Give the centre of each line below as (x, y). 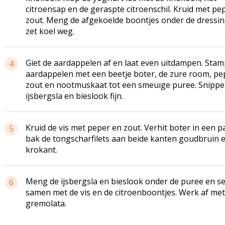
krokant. (41, 150)
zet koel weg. (50, 31)
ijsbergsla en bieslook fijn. (74, 96)
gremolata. (46, 203)
